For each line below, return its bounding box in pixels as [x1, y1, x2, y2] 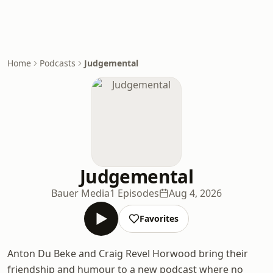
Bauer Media [51, 186, 110, 200]
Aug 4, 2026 [169, 186, 222, 200]
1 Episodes [110, 186, 159, 200]
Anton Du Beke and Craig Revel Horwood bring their [7, 247, 248, 260]
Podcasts [40, 57, 76, 69]
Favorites [140, 213, 179, 224]
